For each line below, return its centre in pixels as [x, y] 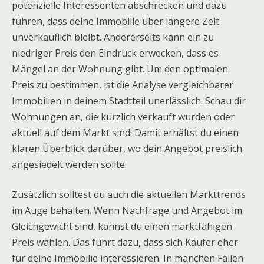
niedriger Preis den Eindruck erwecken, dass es [115, 53]
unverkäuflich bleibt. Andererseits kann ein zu [113, 37]
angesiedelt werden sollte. [69, 164]
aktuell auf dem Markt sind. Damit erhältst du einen [125, 132]
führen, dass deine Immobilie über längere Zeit [115, 21]
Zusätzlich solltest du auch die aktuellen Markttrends [129, 194]
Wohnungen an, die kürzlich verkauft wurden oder [123, 116]
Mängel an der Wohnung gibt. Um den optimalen [120, 69]
